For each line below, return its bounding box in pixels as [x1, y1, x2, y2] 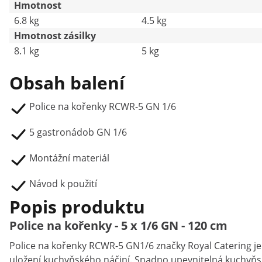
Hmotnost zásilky [14, 29, 96, 42]
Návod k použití [29, 177, 97, 190]
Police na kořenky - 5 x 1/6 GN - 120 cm [9, 218, 227, 233]
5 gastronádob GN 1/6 [29, 126, 127, 139]
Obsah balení [9, 71, 125, 95]
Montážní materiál [29, 151, 109, 164]
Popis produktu [9, 195, 145, 219]
